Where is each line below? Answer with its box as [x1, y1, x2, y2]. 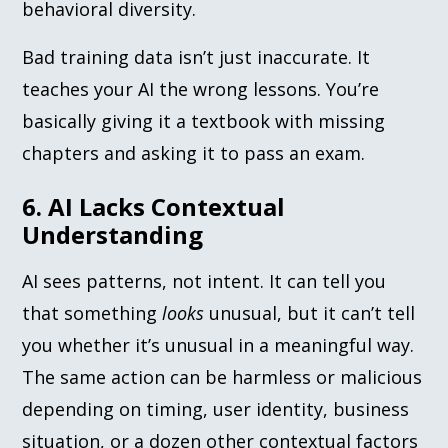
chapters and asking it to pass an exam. [22, 140, 366, 165]
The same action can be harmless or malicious [22, 364, 423, 389]
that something [22, 300, 163, 325]
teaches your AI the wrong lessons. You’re [22, 76, 380, 101]
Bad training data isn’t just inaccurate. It [22, 44, 371, 69]
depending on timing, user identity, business [22, 396, 410, 421]
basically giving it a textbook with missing [22, 108, 386, 133]
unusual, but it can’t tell [204, 300, 416, 325]
